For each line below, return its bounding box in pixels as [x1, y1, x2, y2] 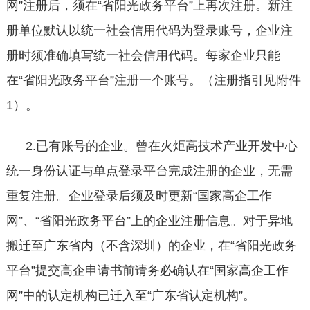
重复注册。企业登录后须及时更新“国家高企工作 [6, 188, 272, 203]
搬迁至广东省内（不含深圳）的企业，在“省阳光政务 [6, 238, 297, 253]
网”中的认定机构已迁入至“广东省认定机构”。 [6, 288, 255, 302]
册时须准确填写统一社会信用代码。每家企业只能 [6, 48, 280, 63]
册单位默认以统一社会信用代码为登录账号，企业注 [6, 24, 293, 38]
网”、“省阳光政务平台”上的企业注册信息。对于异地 [6, 213, 293, 228]
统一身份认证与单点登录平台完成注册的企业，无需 [6, 163, 293, 178]
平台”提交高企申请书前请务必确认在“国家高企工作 [6, 263, 289, 277]
